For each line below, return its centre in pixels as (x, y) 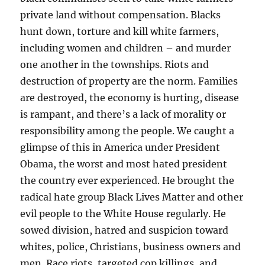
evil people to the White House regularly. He (123, 214)
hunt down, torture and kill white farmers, (120, 32)
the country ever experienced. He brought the (127, 181)
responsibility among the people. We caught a (127, 131)
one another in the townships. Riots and (115, 65)
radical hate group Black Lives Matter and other (132, 197)
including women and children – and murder (126, 48)
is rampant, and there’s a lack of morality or (123, 114)
